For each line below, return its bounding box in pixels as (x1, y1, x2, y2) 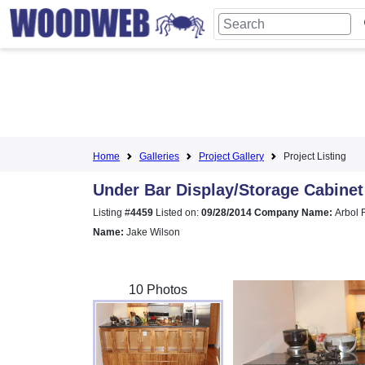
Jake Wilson (124, 226, 180, 238)
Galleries (139, 151, 179, 162)
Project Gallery (199, 151, 264, 162)
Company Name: (254, 207, 335, 218)
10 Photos (129, 283, 187, 297)
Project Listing (284, 151, 346, 162)
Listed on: (153, 207, 201, 218)
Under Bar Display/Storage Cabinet (93, 181, 363, 199)
